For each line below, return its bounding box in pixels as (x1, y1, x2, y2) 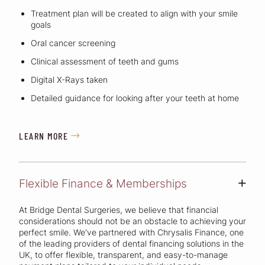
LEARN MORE (19, 130, 68, 142)
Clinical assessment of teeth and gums (31, 56, 179, 67)
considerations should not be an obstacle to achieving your (19, 215, 246, 226)
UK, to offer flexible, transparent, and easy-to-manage (19, 249, 228, 260)
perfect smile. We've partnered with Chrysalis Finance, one (19, 227, 244, 237)
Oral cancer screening (31, 38, 115, 49)
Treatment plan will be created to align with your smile (31, 8, 238, 19)
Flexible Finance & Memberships (19, 176, 187, 190)
